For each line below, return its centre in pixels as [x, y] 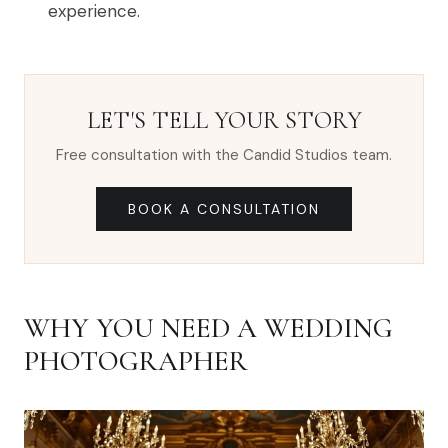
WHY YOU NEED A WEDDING [208, 328]
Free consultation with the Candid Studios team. [224, 155]
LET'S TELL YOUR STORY [224, 121]
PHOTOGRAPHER [136, 361]
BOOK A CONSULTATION [224, 209]
